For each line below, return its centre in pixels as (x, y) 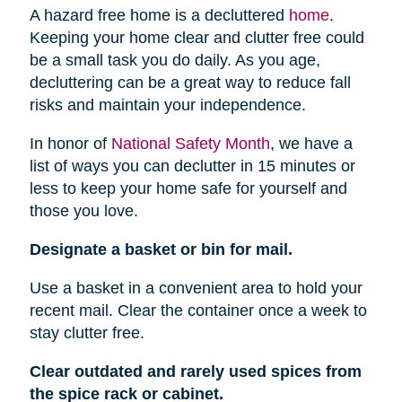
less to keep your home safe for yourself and (188, 189)
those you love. (83, 211)
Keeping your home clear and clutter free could (197, 38)
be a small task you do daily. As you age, (175, 61)
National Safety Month (190, 144)
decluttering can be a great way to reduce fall (190, 83)
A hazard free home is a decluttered (159, 16)
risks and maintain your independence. (167, 105)
